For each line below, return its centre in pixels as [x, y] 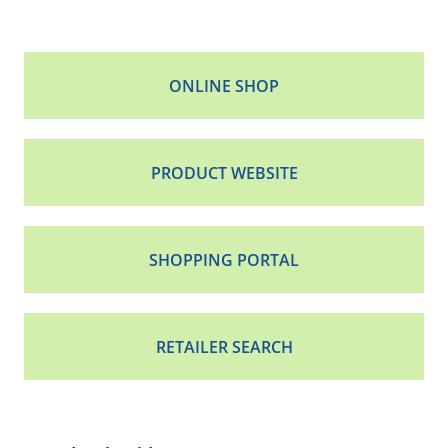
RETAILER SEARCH [224, 347]
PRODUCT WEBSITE [224, 173]
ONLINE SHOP [224, 86]
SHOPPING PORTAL [224, 260]
